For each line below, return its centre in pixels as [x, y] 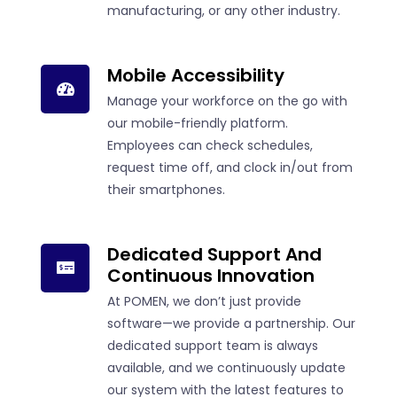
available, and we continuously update [226, 367]
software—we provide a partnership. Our [231, 323]
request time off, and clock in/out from [230, 167]
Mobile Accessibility [196, 75]
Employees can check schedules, [210, 145]
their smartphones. [166, 189]
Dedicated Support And [214, 254]
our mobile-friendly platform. [198, 123]
